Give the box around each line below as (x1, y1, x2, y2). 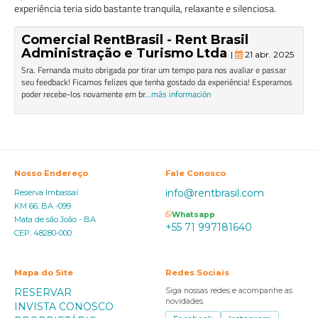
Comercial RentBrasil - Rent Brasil (21, 32, 248, 48)
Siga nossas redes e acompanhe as (165, 286, 292, 295)
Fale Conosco (165, 168, 226, 178)
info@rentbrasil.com (165, 187, 264, 199)
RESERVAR (14, 286, 72, 299)
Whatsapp (172, 209, 215, 219)
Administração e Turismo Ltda (21, 45, 231, 61)
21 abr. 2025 (243, 49, 294, 60)
